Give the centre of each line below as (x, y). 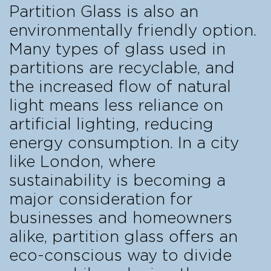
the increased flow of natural (120, 87)
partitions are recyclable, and (122, 68)
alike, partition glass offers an (123, 237)
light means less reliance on (116, 106)
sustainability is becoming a (117, 181)
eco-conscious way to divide (120, 256)
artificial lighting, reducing (111, 124)
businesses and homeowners (121, 218)
